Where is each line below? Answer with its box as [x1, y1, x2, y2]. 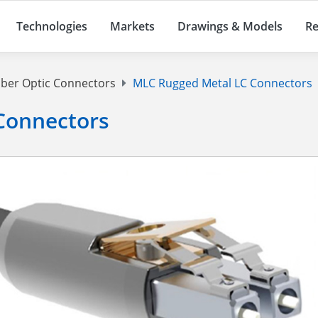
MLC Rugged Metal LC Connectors [130, 75, 313, 92]
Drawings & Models [177, 18, 283, 35]
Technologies [16, 18, 87, 35]
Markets [110, 18, 155, 35]
